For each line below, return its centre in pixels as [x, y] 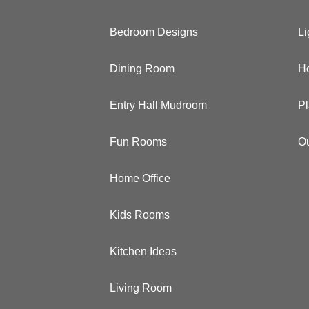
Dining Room [142, 68]
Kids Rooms [140, 215]
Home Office [140, 178]
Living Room [141, 288]
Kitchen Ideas [143, 251]
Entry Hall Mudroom [159, 105]
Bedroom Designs [154, 32]
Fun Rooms [139, 141]
